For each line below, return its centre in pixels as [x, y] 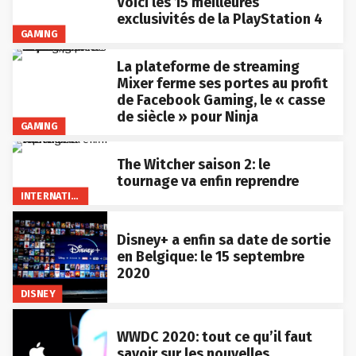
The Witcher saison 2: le [193, 164]
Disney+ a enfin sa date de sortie [223, 240]
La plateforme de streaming [208, 66]
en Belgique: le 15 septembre [210, 256]
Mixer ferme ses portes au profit [222, 83]
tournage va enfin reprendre [207, 181]
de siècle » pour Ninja [187, 116]
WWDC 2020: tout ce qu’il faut [214, 337]
